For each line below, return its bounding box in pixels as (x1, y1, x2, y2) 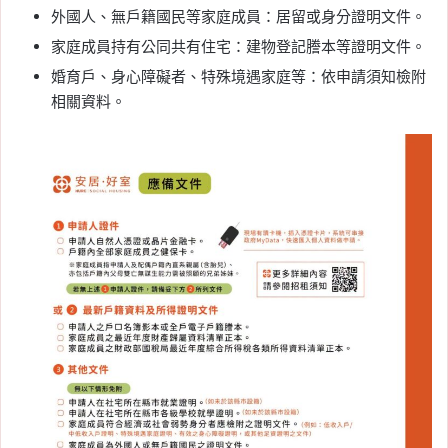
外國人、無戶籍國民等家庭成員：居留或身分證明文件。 (51, 6, 426, 26)
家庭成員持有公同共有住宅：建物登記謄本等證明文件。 (51, 36, 426, 56)
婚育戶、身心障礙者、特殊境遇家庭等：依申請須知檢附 (51, 66, 426, 86)
